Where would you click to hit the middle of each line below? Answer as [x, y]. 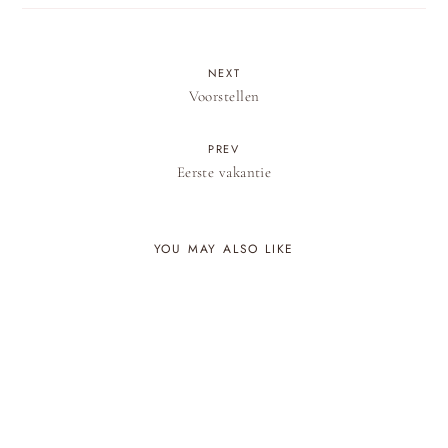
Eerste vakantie [224, 172]
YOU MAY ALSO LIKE [224, 249]
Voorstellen [224, 96]
